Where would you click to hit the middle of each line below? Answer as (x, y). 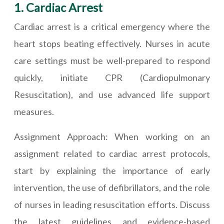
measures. (34, 111)
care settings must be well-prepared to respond (112, 60)
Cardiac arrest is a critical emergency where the (112, 26)
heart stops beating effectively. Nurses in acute (112, 43)
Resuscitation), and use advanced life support (112, 94)
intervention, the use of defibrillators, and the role (112, 187)
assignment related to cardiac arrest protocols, (112, 153)
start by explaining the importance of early (112, 170)
